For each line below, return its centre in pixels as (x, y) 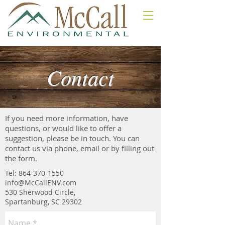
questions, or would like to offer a (63, 128)
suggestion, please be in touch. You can (72, 138)
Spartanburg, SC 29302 (43, 202)
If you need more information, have (67, 118)
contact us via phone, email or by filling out (80, 148)
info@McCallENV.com (41, 183)
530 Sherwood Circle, (40, 192)
